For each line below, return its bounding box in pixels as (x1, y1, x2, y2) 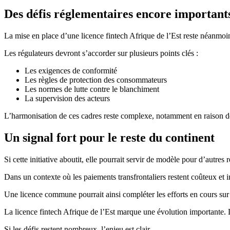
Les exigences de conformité (25, 66, 117, 75)
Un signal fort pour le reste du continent (4, 130, 215, 144)
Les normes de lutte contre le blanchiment (25, 84, 159, 93)
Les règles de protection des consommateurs (25, 75, 167, 84)
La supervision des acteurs (25, 93, 110, 103)
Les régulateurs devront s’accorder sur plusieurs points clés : (4, 48, 198, 57)
